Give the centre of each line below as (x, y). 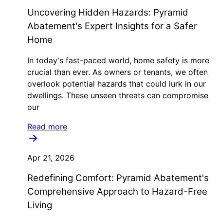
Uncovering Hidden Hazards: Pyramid (108, 12)
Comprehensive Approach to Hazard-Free (117, 191)
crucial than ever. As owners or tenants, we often (118, 72)
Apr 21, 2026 (51, 158)
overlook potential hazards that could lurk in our (117, 84)
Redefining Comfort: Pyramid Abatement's (118, 178)
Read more (47, 127)
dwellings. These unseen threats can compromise (118, 95)
